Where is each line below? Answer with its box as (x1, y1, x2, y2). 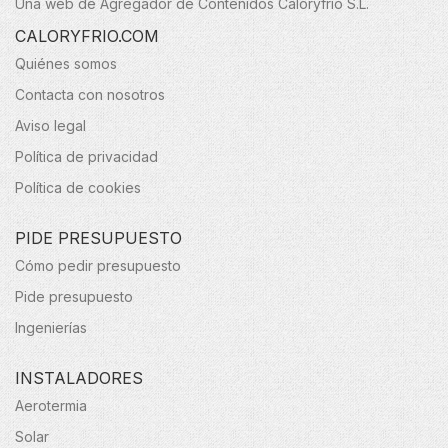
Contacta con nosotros (15, 86, 165, 104)
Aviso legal (15, 117, 86, 135)
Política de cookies (15, 179, 141, 197)
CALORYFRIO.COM (15, 26, 159, 47)
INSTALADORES (15, 368, 143, 389)
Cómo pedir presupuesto (15, 257, 181, 275)
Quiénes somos (15, 55, 117, 73)
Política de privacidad (15, 148, 158, 166)
